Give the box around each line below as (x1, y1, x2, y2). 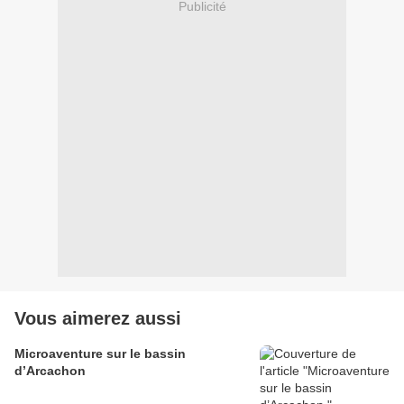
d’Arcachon (14, 363, 86, 379)
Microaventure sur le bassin (14, 346, 186, 362)
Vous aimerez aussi (14, 308, 181, 329)
